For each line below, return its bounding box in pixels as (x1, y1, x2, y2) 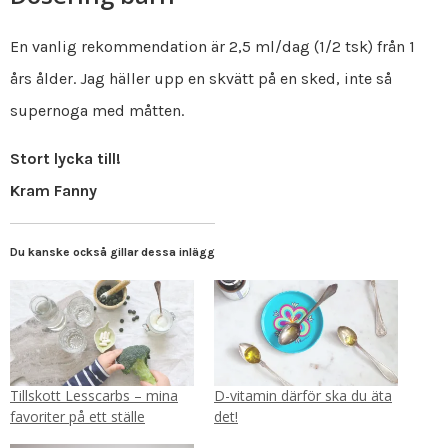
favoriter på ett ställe (10, 406, 145, 426)
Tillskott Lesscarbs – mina (10, 385, 178, 405)
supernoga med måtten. (10, 101, 184, 121)
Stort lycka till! (10, 149, 121, 169)
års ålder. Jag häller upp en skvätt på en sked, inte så (10, 69, 392, 89)
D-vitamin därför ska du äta (214, 385, 392, 405)
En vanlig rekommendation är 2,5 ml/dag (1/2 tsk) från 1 (10, 37, 415, 57)
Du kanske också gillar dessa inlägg (10, 245, 215, 260)
